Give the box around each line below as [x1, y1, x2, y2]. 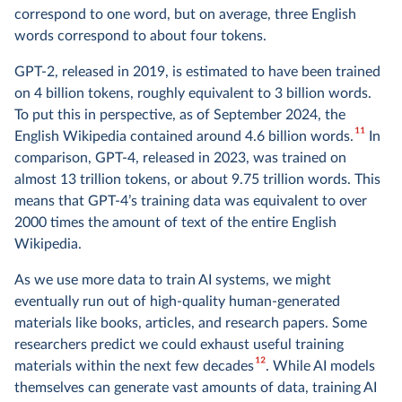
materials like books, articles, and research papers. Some [14, 316, 367, 330]
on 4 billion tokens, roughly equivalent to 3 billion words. [14, 86, 371, 100]
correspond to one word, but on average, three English [14, 7, 356, 22]
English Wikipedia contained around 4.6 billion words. [14, 129, 354, 144]
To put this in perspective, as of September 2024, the [14, 108, 345, 122]
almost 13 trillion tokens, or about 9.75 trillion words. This [14, 172, 380, 187]
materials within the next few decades [14, 359, 254, 373]
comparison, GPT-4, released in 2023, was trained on [14, 151, 346, 165]
